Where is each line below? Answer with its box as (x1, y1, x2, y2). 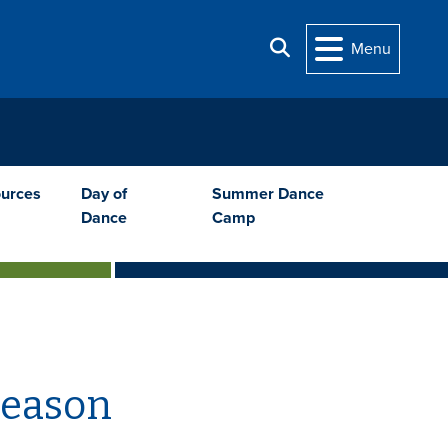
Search (289, 37, 337, 58)
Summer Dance (212, 183, 325, 204)
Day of (81, 183, 128, 204)
